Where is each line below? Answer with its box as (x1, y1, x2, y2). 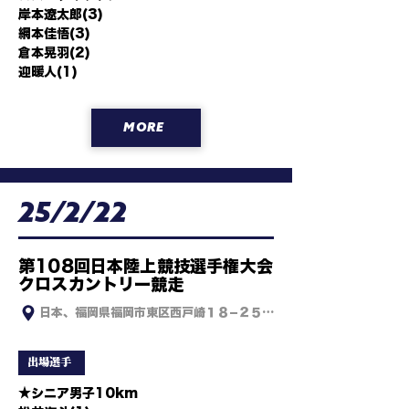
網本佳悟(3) (18, 27, 90, 40)
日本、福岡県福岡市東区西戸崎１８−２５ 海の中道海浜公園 (39, 307, 361, 319)
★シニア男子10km (18, 387, 138, 400)
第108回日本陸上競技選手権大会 (18, 257, 273, 274)
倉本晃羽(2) (18, 47, 90, 59)
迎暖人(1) (18, 66, 78, 79)
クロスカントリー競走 (18, 276, 184, 292)
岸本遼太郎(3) (18, 8, 103, 21)
